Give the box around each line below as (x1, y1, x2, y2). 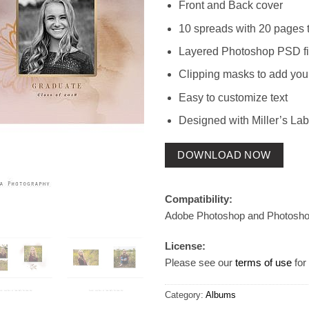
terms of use (235, 256, 292, 268)
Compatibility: (165, 193, 232, 206)
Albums (206, 290, 236, 301)
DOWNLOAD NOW (177, 150, 271, 161)
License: (165, 239, 206, 252)
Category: (165, 290, 206, 301)
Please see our (165, 256, 235, 268)
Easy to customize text (179, 91, 288, 103)
